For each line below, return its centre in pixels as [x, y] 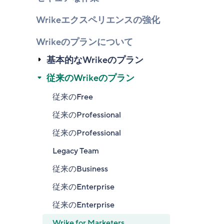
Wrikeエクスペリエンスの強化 [98, 20]
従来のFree [73, 97]
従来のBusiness [80, 169]
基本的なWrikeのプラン [95, 60]
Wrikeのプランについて [84, 42]
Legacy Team [76, 151]
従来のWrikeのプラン [90, 78]
